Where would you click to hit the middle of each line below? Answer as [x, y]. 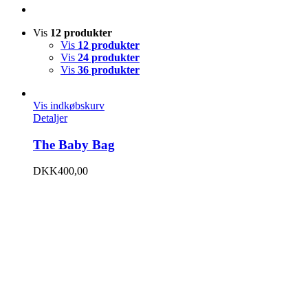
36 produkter [109, 70]
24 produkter [109, 57]
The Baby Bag [74, 144]
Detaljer [50, 118]
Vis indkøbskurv [69, 106]
